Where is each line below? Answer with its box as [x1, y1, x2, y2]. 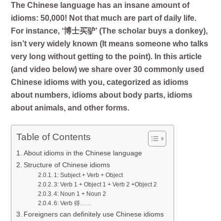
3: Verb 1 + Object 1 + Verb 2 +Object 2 [54, 181, 157, 187]
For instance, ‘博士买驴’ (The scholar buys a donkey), [11, 26, 208, 35]
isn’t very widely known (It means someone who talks [11, 39, 209, 48]
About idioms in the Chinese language [24, 148, 143, 157]
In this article [154, 52, 202, 61]
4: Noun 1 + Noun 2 [54, 190, 107, 197]
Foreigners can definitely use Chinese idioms [24, 210, 164, 218]
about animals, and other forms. [11, 103, 130, 112]
